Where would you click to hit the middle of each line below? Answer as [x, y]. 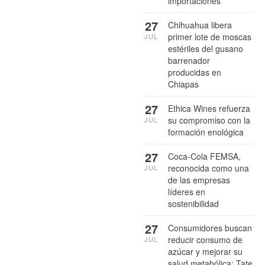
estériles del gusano [206, 49]
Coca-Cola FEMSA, [204, 156]
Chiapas [183, 84]
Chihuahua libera [200, 25]
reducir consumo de [205, 240]
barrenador [189, 61]
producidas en [195, 72]
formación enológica [206, 132]
